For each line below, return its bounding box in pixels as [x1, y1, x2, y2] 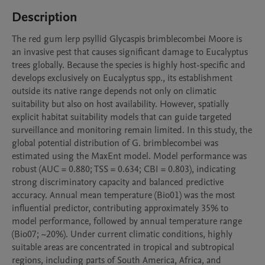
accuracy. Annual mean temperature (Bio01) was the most [12, 189, 235, 202]
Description [12, 8, 77, 26]
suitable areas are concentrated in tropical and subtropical [12, 241, 234, 254]
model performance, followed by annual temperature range [12, 215, 242, 228]
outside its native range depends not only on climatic [12, 85, 216, 98]
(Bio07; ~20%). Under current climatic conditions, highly [12, 228, 232, 241]
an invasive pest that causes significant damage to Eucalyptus [12, 46, 248, 59]
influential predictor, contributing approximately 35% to [12, 202, 228, 215]
